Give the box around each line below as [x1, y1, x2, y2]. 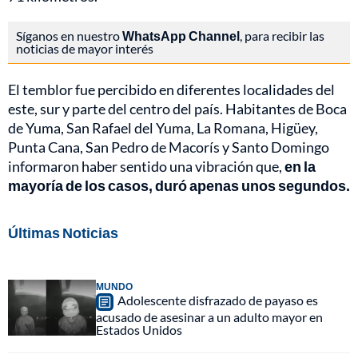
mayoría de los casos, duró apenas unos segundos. [8, 177, 350, 195]
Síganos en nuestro [16, 28, 122, 44]
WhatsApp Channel [122, 28, 240, 44]
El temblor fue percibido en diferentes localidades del [8, 81, 335, 99]
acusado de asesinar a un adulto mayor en [96, 309, 323, 325]
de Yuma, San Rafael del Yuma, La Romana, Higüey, [8, 119, 318, 137]
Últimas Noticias [8, 224, 118, 242]
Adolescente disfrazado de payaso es [117, 292, 318, 308]
